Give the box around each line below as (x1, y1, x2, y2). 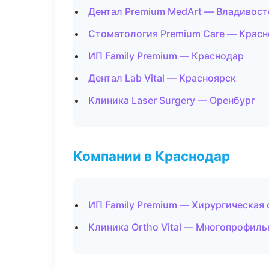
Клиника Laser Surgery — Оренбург (88, 94, 255, 106)
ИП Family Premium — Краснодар (88, 50, 244, 62)
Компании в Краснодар (73, 148, 230, 164)
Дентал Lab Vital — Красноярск (88, 72, 236, 84)
